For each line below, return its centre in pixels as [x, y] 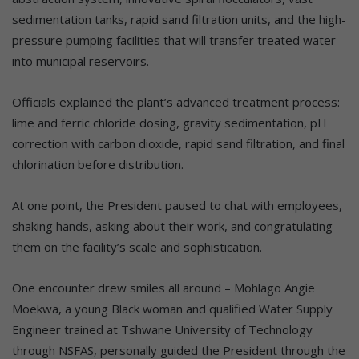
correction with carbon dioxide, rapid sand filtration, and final [178, 143]
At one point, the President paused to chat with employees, [177, 205]
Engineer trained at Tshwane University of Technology [162, 329]
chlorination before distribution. [98, 164]
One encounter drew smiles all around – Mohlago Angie [163, 287]
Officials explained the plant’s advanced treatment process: [176, 101]
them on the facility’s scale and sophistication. [137, 246]
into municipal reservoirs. [81, 61]
